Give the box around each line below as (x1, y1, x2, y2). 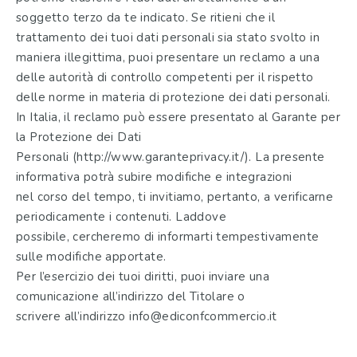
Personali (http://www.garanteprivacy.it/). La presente (16, 148, 325, 165)
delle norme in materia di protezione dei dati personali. (16, 88, 331, 105)
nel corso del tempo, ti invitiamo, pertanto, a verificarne (16, 188, 334, 205)
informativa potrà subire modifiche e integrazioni (16, 168, 292, 185)
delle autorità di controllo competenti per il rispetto (16, 69, 314, 85)
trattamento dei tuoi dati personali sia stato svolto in (16, 29, 320, 45)
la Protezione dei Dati (16, 128, 142, 145)
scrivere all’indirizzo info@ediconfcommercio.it (16, 308, 277, 324)
